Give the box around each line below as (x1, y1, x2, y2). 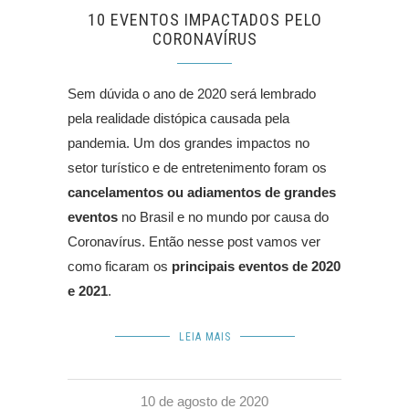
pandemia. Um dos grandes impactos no (68, 134, 309, 151)
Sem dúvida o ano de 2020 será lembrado (68, 85, 316, 101)
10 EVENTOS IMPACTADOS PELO (87, 9, 322, 29)
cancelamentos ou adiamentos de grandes (68, 184, 336, 200)
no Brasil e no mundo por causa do (118, 208, 329, 225)
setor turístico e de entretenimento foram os (68, 159, 327, 175)
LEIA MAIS (178, 330, 231, 343)
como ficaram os (68, 257, 172, 274)
